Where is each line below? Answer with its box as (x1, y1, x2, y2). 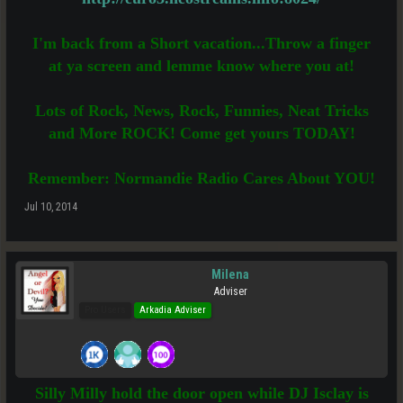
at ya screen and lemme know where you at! (49, 57, 354, 75)
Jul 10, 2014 (24, 201, 77, 213)
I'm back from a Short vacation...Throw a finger (32, 34, 371, 52)
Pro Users (85, 304, 126, 316)
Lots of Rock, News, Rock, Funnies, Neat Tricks (34, 102, 369, 120)
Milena (211, 267, 249, 282)
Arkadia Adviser (139, 304, 206, 316)
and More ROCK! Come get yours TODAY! (48, 124, 355, 142)
